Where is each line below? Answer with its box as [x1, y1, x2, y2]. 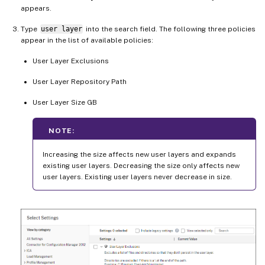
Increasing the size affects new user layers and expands [43, 150, 236, 159]
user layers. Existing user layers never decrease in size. [43, 172, 232, 181]
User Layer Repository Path [33, 77, 127, 86]
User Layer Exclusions [33, 56, 109, 65]
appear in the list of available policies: [21, 35, 153, 44]
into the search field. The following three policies [83, 24, 256, 33]
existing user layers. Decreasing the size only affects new [43, 161, 240, 170]
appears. [21, 4, 51, 12]
